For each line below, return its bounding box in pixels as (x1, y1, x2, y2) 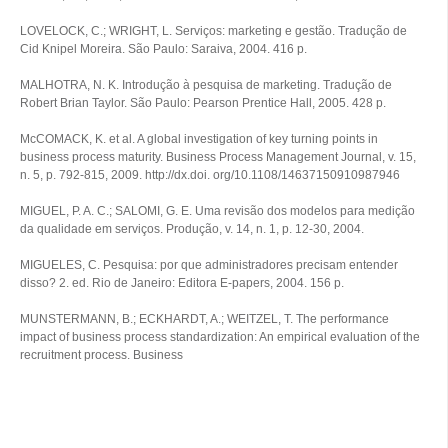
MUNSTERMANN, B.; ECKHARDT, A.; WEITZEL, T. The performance (20, 312, 389, 326)
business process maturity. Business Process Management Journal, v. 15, (20, 150, 416, 164)
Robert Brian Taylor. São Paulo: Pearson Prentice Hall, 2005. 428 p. (20, 96, 386, 110)
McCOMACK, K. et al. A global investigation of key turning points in (20, 132, 378, 146)
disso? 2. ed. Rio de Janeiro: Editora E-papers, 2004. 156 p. (20, 276, 344, 290)
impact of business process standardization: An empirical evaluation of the (20, 330, 420, 344)
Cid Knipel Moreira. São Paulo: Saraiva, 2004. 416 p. (20, 42, 307, 56)
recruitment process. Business (20, 348, 183, 362)
